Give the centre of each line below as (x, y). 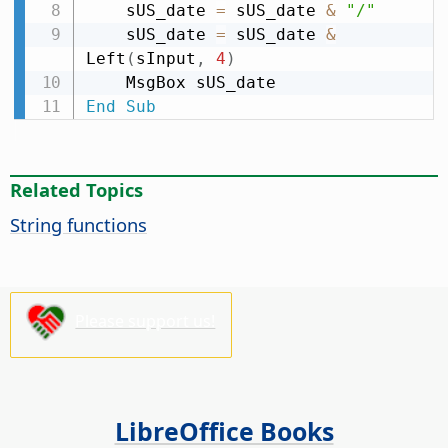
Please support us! (145, 320)
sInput (165, 58)
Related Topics (76, 189)
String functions (78, 224)
